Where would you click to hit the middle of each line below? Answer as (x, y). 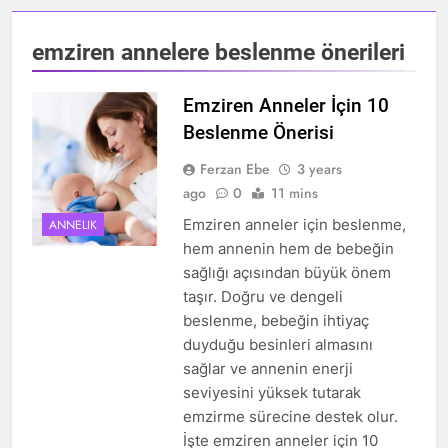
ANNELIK (73, 224)
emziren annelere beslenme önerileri (218, 52)
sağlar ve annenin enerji (267, 369)
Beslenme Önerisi (258, 133)
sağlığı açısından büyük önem (286, 273)
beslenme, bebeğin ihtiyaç (275, 321)
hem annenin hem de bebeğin (288, 249)
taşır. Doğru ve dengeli (262, 297)
